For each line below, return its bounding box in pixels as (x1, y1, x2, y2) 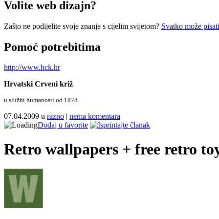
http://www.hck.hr (4, 63, 60, 72)
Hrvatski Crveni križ (4, 80, 73, 88)
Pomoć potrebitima (4, 40, 101, 53)
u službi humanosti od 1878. (4, 96, 79, 104)
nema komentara (69, 112, 120, 121)
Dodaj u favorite (38, 121, 88, 130)
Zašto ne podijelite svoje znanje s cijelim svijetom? (4, 22, 161, 30)
